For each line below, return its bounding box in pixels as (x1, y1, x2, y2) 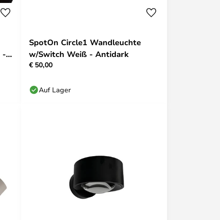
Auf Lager (39, 85, 71, 94)
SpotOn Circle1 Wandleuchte (29, 37, 141, 48)
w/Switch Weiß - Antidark (29, 49, 129, 59)
